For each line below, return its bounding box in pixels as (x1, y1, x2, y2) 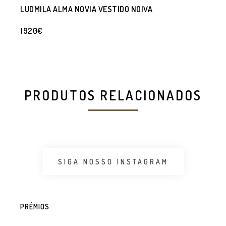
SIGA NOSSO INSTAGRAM (58, 157, 168, 166)
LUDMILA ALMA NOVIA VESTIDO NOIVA (20, 4, 152, 15)
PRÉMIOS (20, 202, 49, 211)
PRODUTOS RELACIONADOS (24, 87, 202, 104)
